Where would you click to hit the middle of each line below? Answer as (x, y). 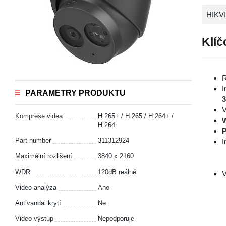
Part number (33, 140)
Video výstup (34, 219)
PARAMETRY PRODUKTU (75, 93)
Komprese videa (39, 116)
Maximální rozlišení (44, 156)
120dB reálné (117, 172)
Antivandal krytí (38, 203)
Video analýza (36, 187)
